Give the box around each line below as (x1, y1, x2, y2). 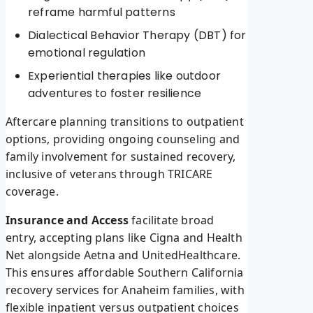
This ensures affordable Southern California (6, 265, 244, 281)
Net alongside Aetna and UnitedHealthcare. (6, 247, 241, 263)
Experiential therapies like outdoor (28, 68, 221, 85)
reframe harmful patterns (28, 4, 175, 21)
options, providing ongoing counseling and (6, 131, 240, 147)
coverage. (6, 184, 59, 200)
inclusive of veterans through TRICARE (6, 166, 213, 182)
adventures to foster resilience (28, 85, 202, 102)
